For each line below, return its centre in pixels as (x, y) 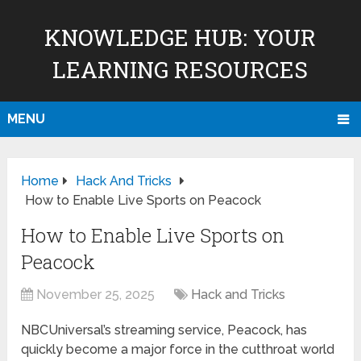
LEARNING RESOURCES (180, 70)
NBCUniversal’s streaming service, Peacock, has (164, 330)
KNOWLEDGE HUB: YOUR (180, 37)
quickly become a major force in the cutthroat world (178, 350)
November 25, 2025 (96, 295)
